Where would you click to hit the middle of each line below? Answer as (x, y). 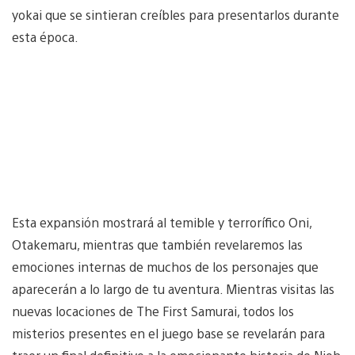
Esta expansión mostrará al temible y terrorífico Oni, (162, 222)
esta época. (47, 36)
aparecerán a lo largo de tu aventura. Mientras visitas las (173, 288)
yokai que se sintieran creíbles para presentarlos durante (176, 14)
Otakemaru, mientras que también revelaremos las (157, 244)
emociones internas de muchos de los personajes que (165, 266)
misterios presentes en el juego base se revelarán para (168, 333)
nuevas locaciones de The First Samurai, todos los (153, 311)
